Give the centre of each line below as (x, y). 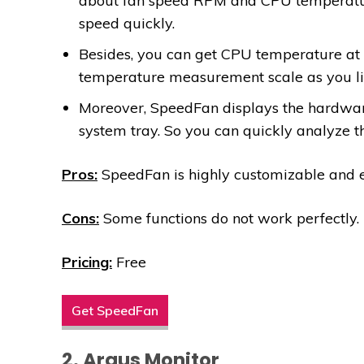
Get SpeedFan (115, 311)
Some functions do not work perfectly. (229, 219)
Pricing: (87, 262)
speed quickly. (127, 24)
